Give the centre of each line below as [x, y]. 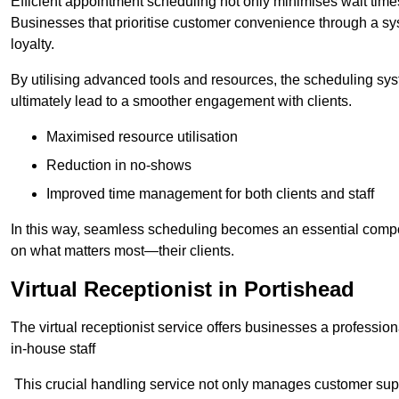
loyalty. [33, 44]
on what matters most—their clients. [122, 250]
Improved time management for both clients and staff [210, 193]
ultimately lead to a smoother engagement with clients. [181, 101]
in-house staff [53, 348]
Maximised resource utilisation [142, 136]
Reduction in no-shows [119, 165]
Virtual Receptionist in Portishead [183, 289]
